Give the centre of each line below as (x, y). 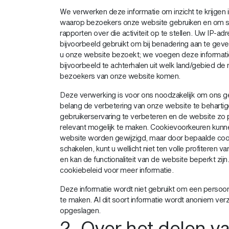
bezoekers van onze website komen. (120, 76)
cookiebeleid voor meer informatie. (117, 170)
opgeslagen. (80, 210)
